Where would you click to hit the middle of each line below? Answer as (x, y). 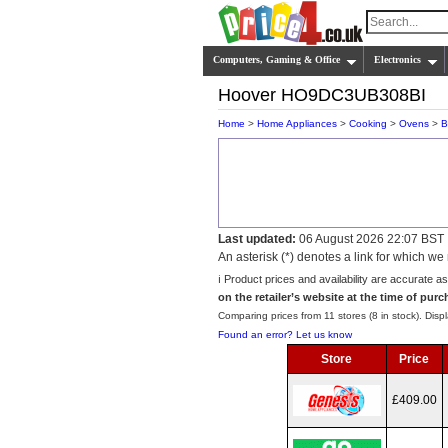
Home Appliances (297, 123)
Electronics (397, 59)
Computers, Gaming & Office (276, 59)
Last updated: (257, 239)
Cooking (368, 123)
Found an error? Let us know (285, 334)
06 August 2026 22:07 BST (370, 239)
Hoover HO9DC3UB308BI (322, 95)
